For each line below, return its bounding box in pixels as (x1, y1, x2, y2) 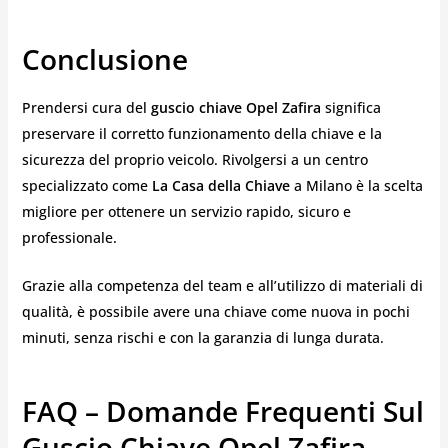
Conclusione (21, 39, 188, 78)
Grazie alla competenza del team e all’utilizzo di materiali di (21, 276, 423, 296)
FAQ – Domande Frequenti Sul (21, 392, 424, 431)
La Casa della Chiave (151, 176, 290, 196)
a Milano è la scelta (289, 176, 423, 196)
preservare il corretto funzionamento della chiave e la (21, 124, 382, 144)
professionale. (21, 228, 117, 248)
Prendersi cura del (21, 98, 151, 118)
